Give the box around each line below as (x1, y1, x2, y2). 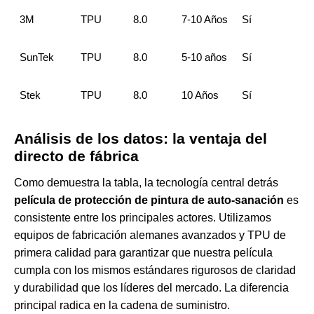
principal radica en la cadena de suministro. (14, 299, 230, 312)
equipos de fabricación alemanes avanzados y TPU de (14, 229, 286, 242)
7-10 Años (181, 13, 228, 26)
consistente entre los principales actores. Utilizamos (14, 212, 271, 224)
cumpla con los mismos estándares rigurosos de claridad (14, 264, 296, 277)
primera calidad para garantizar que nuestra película (14, 247, 273, 259)
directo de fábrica (14, 148, 139, 165)
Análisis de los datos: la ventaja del (14, 130, 267, 147)
